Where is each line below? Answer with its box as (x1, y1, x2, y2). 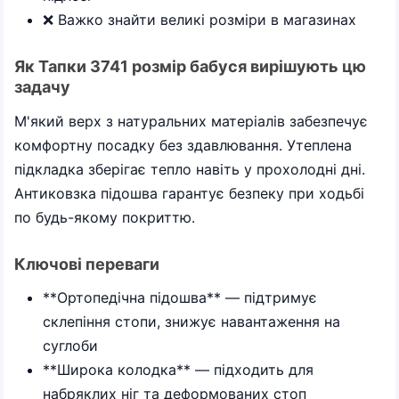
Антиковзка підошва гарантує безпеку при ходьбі (14, 183, 364, 202)
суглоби (43, 337, 98, 354)
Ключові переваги (14, 254, 159, 273)
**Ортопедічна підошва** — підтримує (43, 289, 317, 306)
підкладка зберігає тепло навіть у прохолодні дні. (14, 159, 365, 178)
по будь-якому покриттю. (14, 208, 195, 226)
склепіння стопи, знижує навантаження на (43, 313, 340, 330)
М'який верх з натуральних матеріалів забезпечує (14, 111, 368, 130)
